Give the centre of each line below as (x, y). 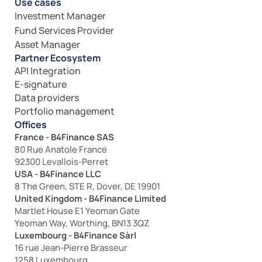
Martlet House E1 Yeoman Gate (77, 211)
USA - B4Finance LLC (58, 174)
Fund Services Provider (64, 30)
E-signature (41, 84)
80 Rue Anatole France (61, 149)
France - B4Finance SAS (64, 137)
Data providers (47, 98)
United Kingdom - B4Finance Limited (90, 199)
